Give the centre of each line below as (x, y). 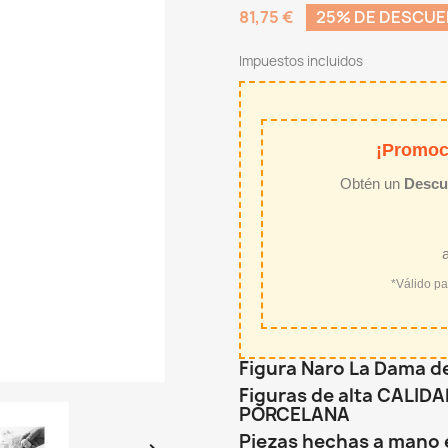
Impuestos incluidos (301, 61)
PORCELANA (294, 414)
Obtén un (372, 183)
